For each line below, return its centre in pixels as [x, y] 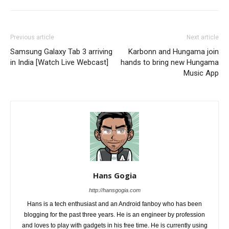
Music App [201, 73]
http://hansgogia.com [114, 190]
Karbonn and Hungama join [174, 52]
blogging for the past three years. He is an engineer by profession [114, 215]
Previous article [32, 38]
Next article [203, 38]
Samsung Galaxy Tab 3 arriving [61, 52]
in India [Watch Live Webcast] [59, 63]
